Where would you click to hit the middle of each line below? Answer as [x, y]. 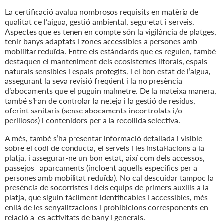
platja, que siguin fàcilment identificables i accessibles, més [106, 197]
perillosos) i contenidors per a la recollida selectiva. [92, 120]
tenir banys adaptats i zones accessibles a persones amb [101, 41]
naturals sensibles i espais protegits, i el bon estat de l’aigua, [108, 71]
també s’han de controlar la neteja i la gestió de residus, [100, 101]
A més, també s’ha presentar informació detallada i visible [104, 138]
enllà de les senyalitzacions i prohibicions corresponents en [107, 207]
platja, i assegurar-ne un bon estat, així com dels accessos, [105, 158]
